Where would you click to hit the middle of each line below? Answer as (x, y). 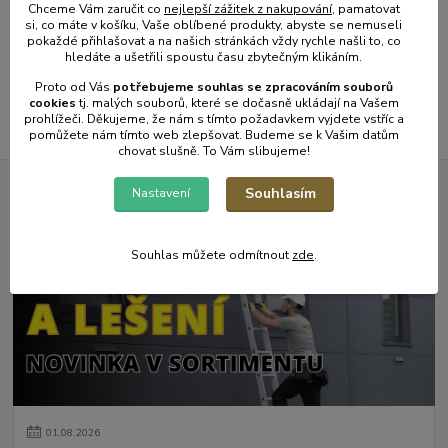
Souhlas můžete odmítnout (211, 255)
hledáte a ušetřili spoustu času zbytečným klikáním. (214, 57)
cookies (52, 103)
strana (200, 49)
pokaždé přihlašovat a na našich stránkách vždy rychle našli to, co (213, 41)
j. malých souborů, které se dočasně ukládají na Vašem (240, 103)
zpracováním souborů (328, 87)
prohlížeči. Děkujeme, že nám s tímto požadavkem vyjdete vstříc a (213, 119)
